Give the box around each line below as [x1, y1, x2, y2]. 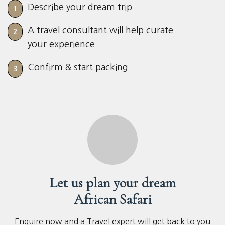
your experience [28, 40, 95, 49]
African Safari [73, 191, 152, 208]
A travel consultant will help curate [28, 26, 173, 35]
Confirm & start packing [28, 63, 128, 72]
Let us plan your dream [49, 174, 176, 192]
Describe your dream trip [28, 3, 132, 12]
